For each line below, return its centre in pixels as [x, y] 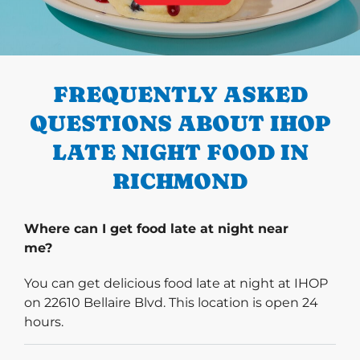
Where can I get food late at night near [156, 229]
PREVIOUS [85, 47]
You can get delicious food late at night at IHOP [176, 284]
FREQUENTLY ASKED [180, 94]
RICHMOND [180, 181]
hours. [44, 322]
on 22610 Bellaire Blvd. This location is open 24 [171, 303]
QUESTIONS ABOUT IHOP [180, 123]
